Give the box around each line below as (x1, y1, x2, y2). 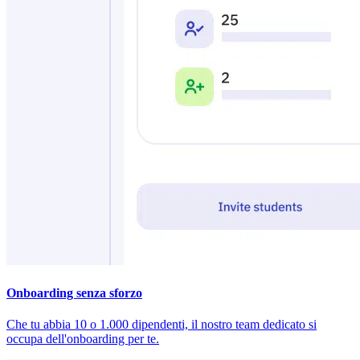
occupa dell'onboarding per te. (6, 332, 159, 346)
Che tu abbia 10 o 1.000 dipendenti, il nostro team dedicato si (6, 317, 317, 331)
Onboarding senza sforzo (6, 285, 142, 300)
